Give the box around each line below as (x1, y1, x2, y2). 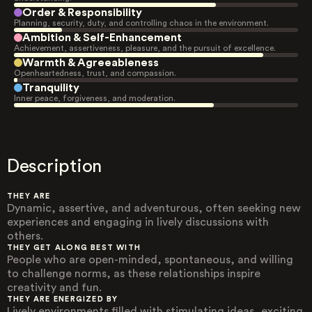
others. (7, 231, 43, 242)
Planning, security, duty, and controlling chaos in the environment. (14, 19, 269, 27)
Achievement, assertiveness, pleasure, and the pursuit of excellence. (14, 44, 276, 52)
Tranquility (22, 82, 79, 93)
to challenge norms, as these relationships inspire (7, 268, 260, 279)
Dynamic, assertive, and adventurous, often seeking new (7, 203, 301, 214)
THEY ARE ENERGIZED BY (7, 295, 118, 303)
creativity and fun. (7, 282, 102, 293)
